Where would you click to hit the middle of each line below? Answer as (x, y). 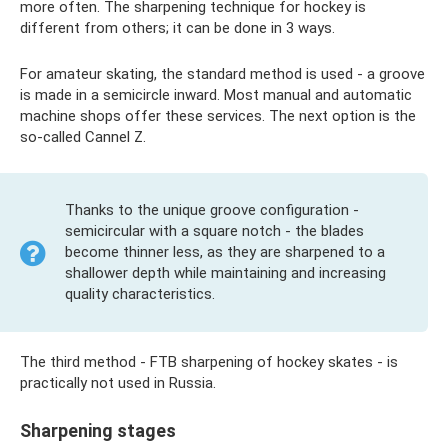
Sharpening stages (98, 431)
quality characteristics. (140, 294)
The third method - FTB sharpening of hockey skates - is (209, 362)
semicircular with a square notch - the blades (214, 231)
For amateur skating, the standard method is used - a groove (222, 74)
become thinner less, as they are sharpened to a (225, 252)
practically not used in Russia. (118, 383)
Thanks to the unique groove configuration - (212, 210)
